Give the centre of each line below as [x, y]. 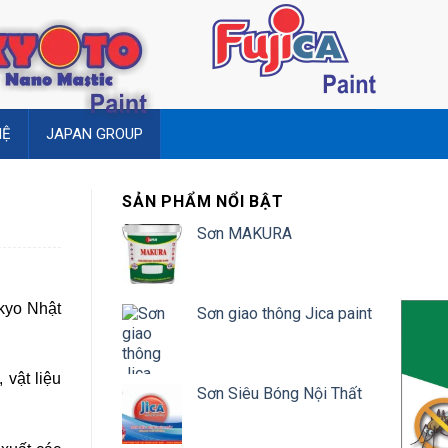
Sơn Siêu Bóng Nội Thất [279, 393]
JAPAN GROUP [94, 134]
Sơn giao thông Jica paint [284, 313]
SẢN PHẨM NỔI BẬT [203, 201]
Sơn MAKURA [244, 233]
